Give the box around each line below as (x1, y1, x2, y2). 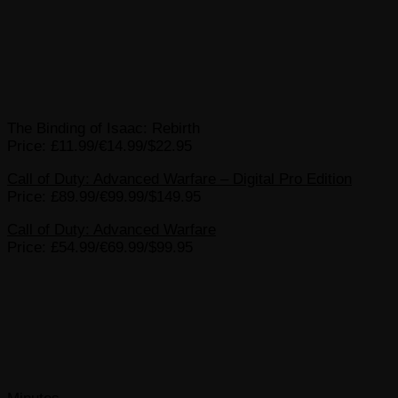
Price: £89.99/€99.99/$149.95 (7, 187, 201, 205)
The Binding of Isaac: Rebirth (7, 119, 200, 137)
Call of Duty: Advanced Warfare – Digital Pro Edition (7, 170, 352, 187)
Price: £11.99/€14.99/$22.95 (7, 137, 192, 155)
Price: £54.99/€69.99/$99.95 (7, 238, 193, 256)
